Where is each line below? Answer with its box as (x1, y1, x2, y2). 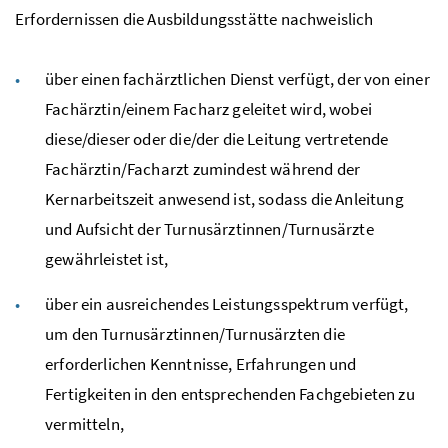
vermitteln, (45, 412, 124, 435)
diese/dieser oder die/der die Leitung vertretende (45, 127, 389, 150)
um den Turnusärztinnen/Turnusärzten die (45, 322, 345, 345)
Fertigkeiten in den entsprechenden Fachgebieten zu (45, 382, 415, 405)
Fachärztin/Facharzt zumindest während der (45, 157, 361, 180)
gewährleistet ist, (45, 247, 169, 270)
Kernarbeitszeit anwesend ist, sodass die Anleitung (45, 187, 404, 210)
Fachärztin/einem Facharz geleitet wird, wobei (45, 97, 372, 120)
